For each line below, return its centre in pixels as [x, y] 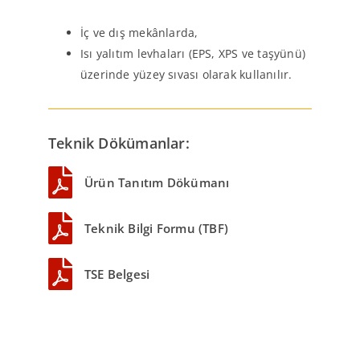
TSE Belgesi [117, 274]
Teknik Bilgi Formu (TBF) [157, 228]
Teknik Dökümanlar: [119, 143]
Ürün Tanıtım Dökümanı [157, 182]
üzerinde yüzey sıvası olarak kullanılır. [186, 74]
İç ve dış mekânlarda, [139, 33]
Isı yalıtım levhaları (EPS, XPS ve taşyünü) [193, 53]
